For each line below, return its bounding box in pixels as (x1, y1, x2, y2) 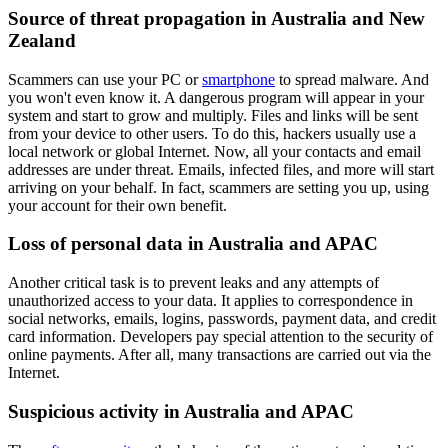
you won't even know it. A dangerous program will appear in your (8, 88, 424, 106)
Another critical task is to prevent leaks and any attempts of (8, 274, 379, 292)
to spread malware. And (275, 70, 429, 88)
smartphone (202, 70, 275, 88)
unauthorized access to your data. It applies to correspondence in (8, 292, 413, 310)
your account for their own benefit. (8, 196, 227, 214)
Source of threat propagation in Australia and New (8, 8, 425, 30)
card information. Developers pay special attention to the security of (8, 328, 433, 346)
